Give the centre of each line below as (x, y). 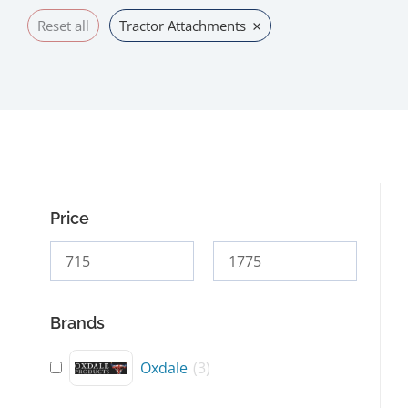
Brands (77, 322)
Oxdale (164, 367)
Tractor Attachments (183, 25)
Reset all (63, 25)
